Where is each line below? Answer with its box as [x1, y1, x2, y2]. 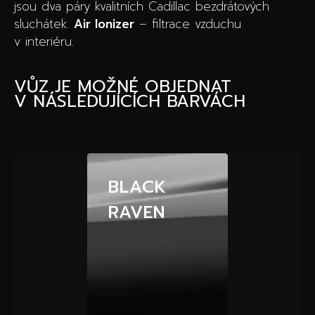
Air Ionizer [74, 15, 134, 33]
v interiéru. [14, 32, 74, 51]
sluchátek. [14, 15, 74, 33]
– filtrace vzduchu [134, 15, 241, 33]
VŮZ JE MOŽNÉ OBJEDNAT [14, 74, 231, 99]
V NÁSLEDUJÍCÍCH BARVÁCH [14, 89, 245, 114]
